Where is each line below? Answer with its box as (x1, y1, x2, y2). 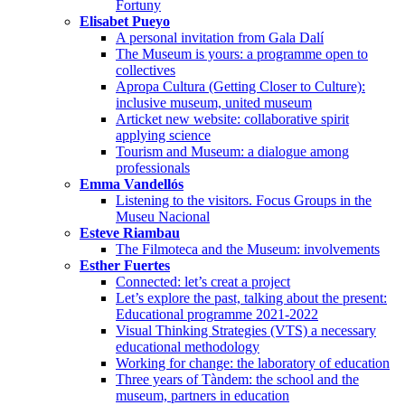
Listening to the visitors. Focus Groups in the (116, 193, 372, 209)
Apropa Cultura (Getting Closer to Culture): (116, 79, 365, 95)
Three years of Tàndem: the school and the (116, 372, 359, 388)
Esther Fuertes (80, 258, 170, 274)
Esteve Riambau (80, 225, 180, 241)
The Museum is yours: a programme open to (116, 46, 368, 62)
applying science (116, 127, 211, 144)
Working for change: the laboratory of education (116, 355, 390, 372)
